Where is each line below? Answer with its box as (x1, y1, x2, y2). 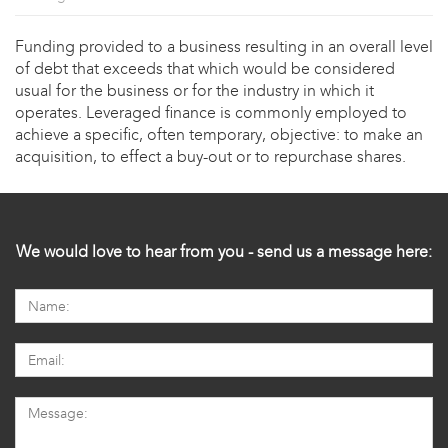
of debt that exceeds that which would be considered (15, 59, 395, 79)
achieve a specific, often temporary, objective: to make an (15, 125, 423, 145)
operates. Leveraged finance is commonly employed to (15, 103, 407, 123)
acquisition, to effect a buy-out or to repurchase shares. (15, 147, 406, 167)
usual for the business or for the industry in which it (15, 81, 374, 101)
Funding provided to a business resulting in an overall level (15, 37, 433, 57)
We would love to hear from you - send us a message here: (16, 242, 432, 262)
